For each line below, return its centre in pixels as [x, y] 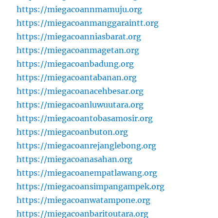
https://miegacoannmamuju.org [80, 9]
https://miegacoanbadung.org [75, 64]
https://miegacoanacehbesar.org [80, 91]
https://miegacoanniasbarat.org [79, 36]
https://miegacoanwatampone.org [84, 200]
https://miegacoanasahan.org [75, 159]
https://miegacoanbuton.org [73, 132]
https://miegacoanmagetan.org [78, 50]
